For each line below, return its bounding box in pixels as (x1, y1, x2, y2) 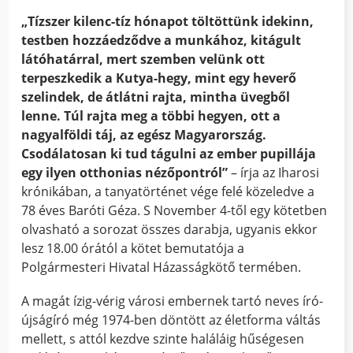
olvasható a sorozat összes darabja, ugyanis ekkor (21, 221, 318, 239)
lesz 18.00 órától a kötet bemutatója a (21, 240, 245, 258)
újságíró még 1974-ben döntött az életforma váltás (21, 311, 321, 329)
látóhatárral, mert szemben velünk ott (21, 50, 266, 69)
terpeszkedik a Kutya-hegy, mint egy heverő (21, 69, 297, 87)
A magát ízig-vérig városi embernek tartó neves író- (21, 292, 324, 310)
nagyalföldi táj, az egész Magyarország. (21, 126, 267, 144)
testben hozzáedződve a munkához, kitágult (21, 32, 302, 50)
